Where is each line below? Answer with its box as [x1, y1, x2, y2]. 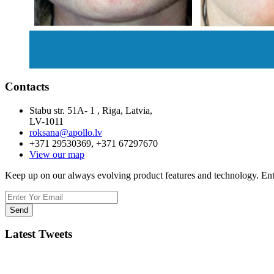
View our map [29, 149, 84, 160]
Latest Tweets [5, 228, 72, 241]
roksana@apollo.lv [29, 127, 102, 138]
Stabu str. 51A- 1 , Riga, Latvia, [29, 105, 152, 116]
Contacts [5, 80, 49, 93]
